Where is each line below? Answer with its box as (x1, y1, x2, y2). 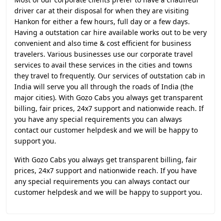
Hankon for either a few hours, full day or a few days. (14, 17, 190, 26)
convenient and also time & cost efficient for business (14, 38, 191, 48)
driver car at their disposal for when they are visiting (14, 6, 189, 15)
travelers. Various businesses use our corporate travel (14, 49, 193, 59)
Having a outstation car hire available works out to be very (14, 28, 207, 37)
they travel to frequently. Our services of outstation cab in (14, 71, 205, 80)
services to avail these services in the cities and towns (14, 60, 192, 70)
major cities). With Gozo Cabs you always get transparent (14, 93, 203, 102)
